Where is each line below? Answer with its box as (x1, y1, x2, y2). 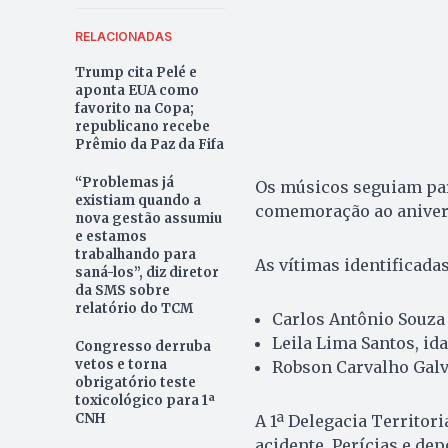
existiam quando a (74, 191, 201, 209)
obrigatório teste (74, 373, 196, 391)
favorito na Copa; (74, 99, 194, 117)
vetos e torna (74, 355, 167, 373)
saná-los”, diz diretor (74, 263, 219, 281)
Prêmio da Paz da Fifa (74, 135, 224, 153)
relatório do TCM (74, 299, 193, 317)
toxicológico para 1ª (74, 391, 215, 409)
